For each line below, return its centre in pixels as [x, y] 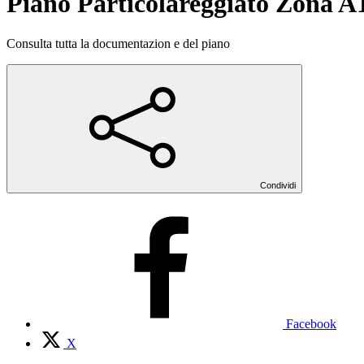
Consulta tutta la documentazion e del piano [118, 43]
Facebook [311, 323]
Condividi [278, 185]
